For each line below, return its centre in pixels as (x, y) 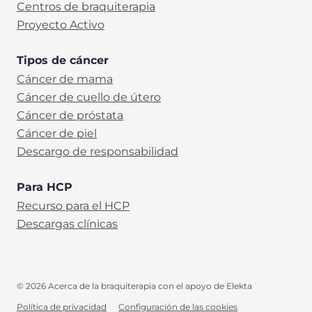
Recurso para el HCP (73, 206)
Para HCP (45, 187)
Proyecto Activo (61, 25)
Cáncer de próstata (70, 115)
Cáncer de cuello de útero (89, 97)
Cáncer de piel (57, 133)
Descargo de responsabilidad (97, 151)
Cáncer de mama (65, 79)
